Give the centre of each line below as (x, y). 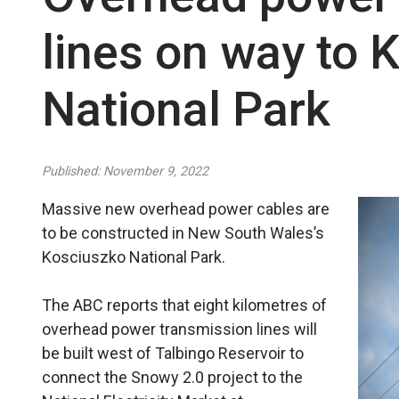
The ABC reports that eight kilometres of (185, 305)
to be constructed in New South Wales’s (183, 233)
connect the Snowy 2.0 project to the (173, 377)
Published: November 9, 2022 (126, 171)
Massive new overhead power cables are (186, 209)
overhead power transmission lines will (180, 329)
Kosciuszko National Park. (134, 257)
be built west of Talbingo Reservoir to (173, 353)
